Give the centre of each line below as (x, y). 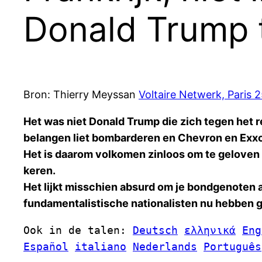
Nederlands (165, 247)
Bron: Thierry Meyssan (81, 95)
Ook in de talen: (78, 230)
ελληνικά (210, 230)
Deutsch (155, 230)
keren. (39, 171)
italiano (101, 247)
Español (46, 247)
